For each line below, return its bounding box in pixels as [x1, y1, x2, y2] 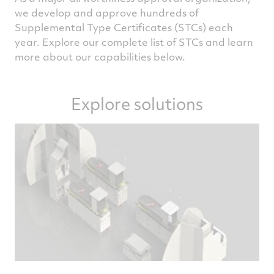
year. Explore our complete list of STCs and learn [15, 35, 253, 49]
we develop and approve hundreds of [15, 6, 199, 20]
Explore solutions [71, 92, 203, 115]
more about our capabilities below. [15, 50, 185, 64]
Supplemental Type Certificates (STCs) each [15, 20, 233, 34]
